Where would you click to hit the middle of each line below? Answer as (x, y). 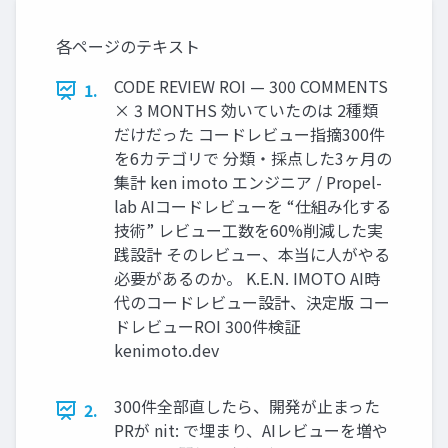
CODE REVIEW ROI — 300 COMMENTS (251, 86)
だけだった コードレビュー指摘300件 (249, 134)
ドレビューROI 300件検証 (207, 326)
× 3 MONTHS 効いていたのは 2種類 (246, 110)
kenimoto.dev (166, 350)
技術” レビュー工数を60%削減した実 (248, 230)
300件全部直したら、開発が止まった (247, 406)
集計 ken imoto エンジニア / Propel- (248, 182)
